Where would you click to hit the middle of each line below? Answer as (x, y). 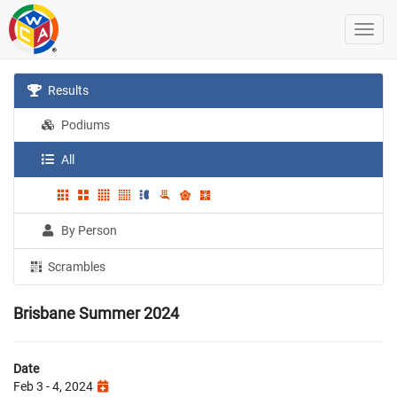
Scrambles (76, 266)
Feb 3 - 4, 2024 (54, 386)
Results (67, 90)
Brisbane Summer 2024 (96, 313)
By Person (88, 230)
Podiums (85, 125)
